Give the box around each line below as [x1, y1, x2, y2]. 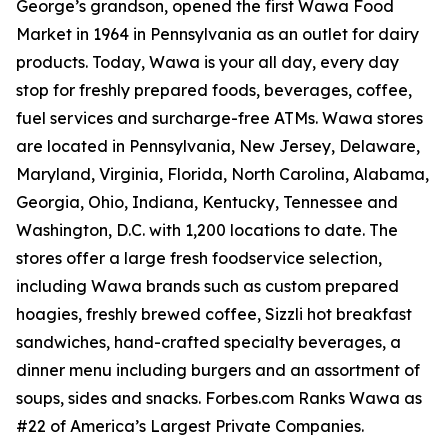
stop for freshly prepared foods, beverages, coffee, [16, 80, 412, 101]
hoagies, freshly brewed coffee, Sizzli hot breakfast [16, 304, 412, 325]
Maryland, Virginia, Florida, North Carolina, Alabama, [16, 164, 429, 185]
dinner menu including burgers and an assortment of [16, 360, 420, 381]
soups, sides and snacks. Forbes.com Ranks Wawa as [16, 388, 422, 409]
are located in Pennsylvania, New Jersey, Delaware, [16, 136, 420, 157]
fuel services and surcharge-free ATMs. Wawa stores [16, 108, 423, 129]
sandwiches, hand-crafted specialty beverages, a [16, 332, 401, 353]
